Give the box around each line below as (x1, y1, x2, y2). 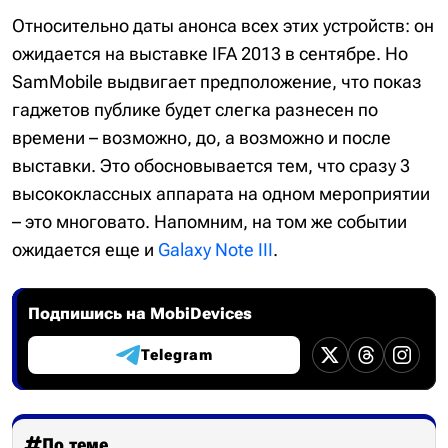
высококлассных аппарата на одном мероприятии (12, 183, 430, 204)
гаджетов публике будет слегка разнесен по (12, 99, 378, 120)
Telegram (140, 346, 213, 364)
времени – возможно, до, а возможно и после (12, 127, 391, 148)
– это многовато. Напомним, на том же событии (12, 211, 407, 232)
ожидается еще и (12, 239, 158, 260)
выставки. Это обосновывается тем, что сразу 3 (12, 155, 410, 176)
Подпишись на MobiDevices (28, 304, 252, 323)
